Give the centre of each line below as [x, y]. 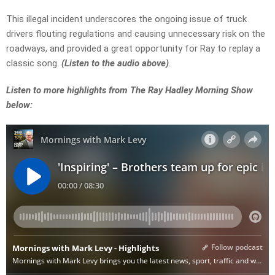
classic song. [34, 64]
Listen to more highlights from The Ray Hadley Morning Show [130, 91]
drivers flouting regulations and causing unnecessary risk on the [136, 34]
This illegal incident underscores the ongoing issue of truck [126, 19]
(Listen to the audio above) [115, 64]
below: [19, 105]
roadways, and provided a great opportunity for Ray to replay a [133, 49]
